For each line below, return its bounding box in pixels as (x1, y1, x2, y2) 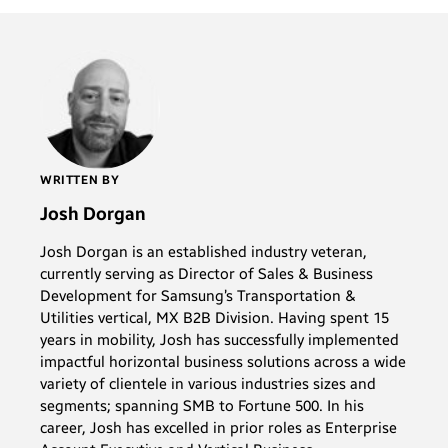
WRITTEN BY (40, 172, 120, 187)
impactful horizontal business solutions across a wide (40, 352, 406, 371)
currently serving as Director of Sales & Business (40, 264, 373, 283)
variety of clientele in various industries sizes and (40, 374, 376, 393)
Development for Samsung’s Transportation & (40, 286, 356, 305)
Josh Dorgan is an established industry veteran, (40, 242, 367, 261)
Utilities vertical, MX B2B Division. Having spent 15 (40, 308, 389, 327)
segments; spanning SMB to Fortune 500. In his (40, 396, 364, 415)
